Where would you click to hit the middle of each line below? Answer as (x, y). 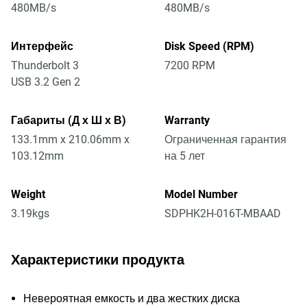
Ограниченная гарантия (225, 139)
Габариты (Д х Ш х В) (69, 120)
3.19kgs (30, 213)
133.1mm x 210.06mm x (70, 139)
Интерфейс (42, 46)
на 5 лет (185, 156)
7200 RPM (190, 65)
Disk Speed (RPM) (209, 46)
